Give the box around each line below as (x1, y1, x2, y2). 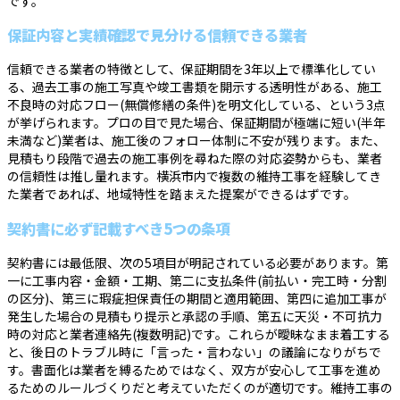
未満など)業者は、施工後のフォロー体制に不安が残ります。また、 (7, 131, 386, 150)
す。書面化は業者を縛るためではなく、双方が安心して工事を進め (7, 361, 381, 379)
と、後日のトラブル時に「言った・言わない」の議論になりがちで (7, 343, 381, 362)
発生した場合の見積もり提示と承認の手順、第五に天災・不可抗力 (7, 307, 382, 326)
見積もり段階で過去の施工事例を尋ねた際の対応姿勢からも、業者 (7, 149, 382, 168)
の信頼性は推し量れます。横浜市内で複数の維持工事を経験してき (7, 167, 381, 186)
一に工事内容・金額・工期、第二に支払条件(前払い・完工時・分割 (7, 271, 387, 290)
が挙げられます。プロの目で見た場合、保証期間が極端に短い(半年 (7, 113, 386, 132)
